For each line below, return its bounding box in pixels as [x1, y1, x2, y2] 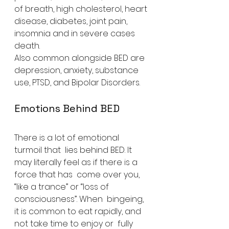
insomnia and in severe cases [14, 28, 137, 40]
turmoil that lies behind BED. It [14, 144, 134, 156]
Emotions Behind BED [14, 102, 120, 116]
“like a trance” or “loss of [14, 181, 111, 193]
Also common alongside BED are [14, 52, 147, 64]
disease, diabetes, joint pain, [14, 15, 131, 28]
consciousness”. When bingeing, [14, 193, 146, 205]
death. [14, 40, 40, 52]
